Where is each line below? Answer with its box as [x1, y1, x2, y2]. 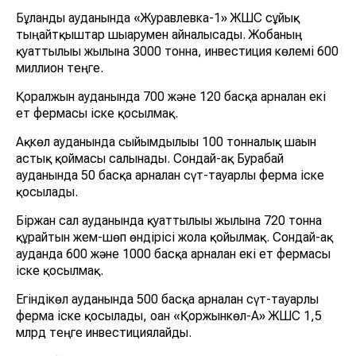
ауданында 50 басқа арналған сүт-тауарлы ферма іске [16, 168, 324, 184]
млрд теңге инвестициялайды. [16, 325, 192, 341]
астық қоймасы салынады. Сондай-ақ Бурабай [16, 151, 284, 167]
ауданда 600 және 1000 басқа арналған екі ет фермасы [16, 246, 331, 262]
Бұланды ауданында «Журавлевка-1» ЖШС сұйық [16, 10, 300, 26]
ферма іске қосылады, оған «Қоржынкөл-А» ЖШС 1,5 [16, 308, 322, 324]
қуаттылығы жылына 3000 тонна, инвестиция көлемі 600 [16, 44, 339, 60]
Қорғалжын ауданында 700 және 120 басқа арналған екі [16, 89, 326, 105]
